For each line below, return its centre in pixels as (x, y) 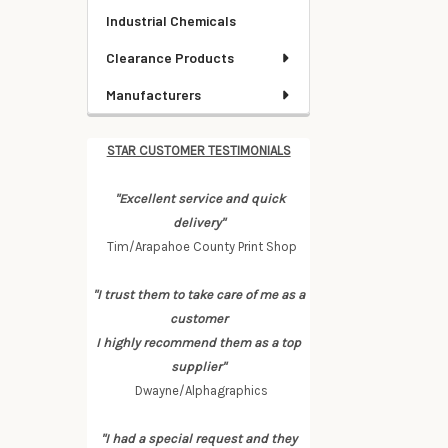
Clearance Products (170, 57)
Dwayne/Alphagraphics (199, 390)
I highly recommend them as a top (199, 342)
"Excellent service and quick (200, 198)
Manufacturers (153, 94)
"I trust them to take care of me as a (198, 294)
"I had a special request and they (198, 438)
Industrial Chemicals (171, 20)
